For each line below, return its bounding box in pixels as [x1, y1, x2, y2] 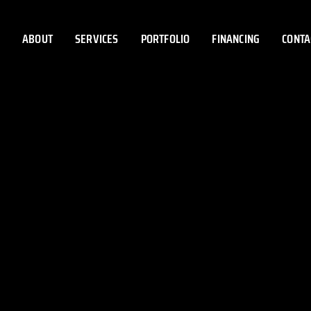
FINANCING [212, 28, 260, 49]
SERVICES [75, 28, 119, 49]
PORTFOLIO [140, 28, 190, 49]
